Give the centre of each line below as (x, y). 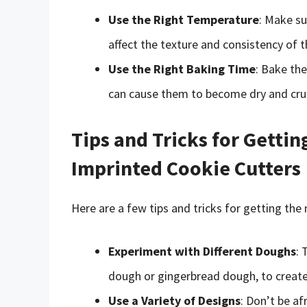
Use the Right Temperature (184, 19)
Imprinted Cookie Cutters (186, 168)
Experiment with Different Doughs (202, 251)
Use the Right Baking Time (182, 69)
